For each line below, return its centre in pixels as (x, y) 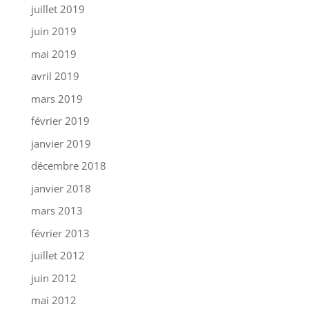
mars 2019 (57, 98)
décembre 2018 (68, 166)
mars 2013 (57, 210)
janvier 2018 (61, 188)
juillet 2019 (58, 9)
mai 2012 (53, 300)
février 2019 (60, 121)
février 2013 (60, 233)
